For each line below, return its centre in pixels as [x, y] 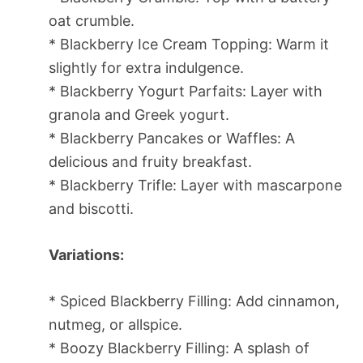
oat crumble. [92, 20]
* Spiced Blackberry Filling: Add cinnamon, [194, 301]
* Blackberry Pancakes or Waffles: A [172, 138]
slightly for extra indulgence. [146, 67]
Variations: [86, 254]
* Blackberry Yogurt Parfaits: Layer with [186, 91]
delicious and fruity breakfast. [150, 161]
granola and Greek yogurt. [139, 114]
